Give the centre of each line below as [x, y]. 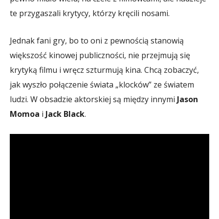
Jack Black [65, 114]
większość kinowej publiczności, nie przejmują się [100, 55]
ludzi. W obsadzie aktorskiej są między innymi [93, 99]
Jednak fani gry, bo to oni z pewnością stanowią [97, 41]
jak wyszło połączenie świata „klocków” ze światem [102, 85]
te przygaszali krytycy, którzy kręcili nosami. [90, 13]
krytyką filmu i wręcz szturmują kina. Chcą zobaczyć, [104, 70]
